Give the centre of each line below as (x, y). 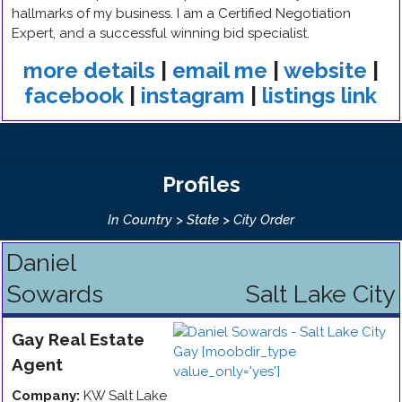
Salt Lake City (320, 294)
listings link (319, 96)
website (325, 70)
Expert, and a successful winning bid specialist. (161, 33)
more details (89, 70)
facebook (74, 96)
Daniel (41, 262)
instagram (193, 96)
